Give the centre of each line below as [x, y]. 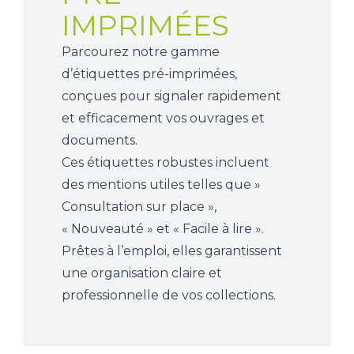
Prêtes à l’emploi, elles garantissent [172, 251]
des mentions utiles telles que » [161, 185]
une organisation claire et [142, 273]
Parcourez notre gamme [141, 52]
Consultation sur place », [139, 207]
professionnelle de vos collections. [169, 296]
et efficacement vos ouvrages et [163, 119]
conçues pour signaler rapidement [171, 96]
